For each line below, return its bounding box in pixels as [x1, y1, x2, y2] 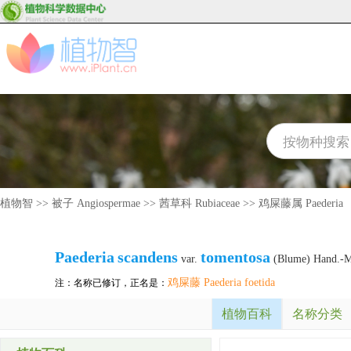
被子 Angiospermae [52, 197, 140, 209]
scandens [118, 248, 178, 266]
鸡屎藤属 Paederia [259, 197, 343, 209]
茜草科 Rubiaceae [159, 197, 240, 209]
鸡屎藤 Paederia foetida [168, 277, 275, 288]
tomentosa [201, 248, 270, 266]
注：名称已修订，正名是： [55, 277, 168, 288]
